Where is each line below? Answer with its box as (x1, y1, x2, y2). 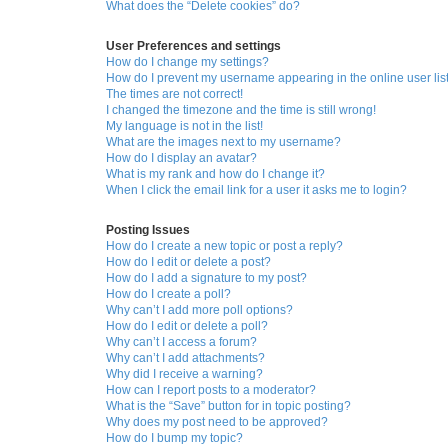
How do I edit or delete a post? (106, 255, 271, 270)
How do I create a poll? (106, 287, 231, 302)
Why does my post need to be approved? (106, 415, 328, 430)
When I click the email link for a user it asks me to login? (106, 183, 407, 198)
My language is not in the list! (106, 119, 263, 134)
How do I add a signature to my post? (106, 271, 307, 286)
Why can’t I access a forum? (106, 335, 257, 350)
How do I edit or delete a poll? (106, 319, 268, 334)
